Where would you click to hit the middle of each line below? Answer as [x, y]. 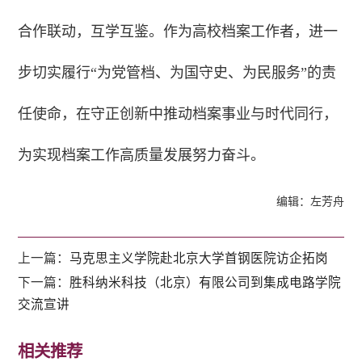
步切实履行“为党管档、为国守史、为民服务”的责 [177, 72]
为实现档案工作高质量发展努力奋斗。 [142, 155]
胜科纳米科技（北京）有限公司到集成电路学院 [206, 282]
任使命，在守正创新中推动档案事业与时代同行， [178, 114]
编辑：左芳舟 [310, 201]
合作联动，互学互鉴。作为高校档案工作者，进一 [178, 31]
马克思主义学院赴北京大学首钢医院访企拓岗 [199, 258]
